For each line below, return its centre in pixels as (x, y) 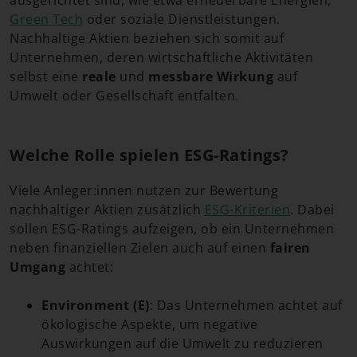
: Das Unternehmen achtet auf (246, 305)
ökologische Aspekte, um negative (149, 324)
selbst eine (46, 76)
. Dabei (312, 209)
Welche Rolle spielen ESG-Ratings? (149, 155)
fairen (290, 247)
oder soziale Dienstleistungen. (182, 19)
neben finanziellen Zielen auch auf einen (140, 247)
